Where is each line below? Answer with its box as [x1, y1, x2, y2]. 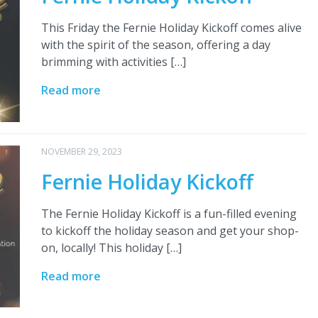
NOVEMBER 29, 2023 [40, 145, 122, 158]
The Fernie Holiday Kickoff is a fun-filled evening [40, 205, 297, 221]
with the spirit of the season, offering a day [40, 37, 270, 53]
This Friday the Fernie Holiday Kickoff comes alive [40, 20, 302, 36]
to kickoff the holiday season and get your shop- [40, 222, 299, 238]
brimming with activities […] [40, 54, 186, 70]
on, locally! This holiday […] [40, 239, 182, 256]
